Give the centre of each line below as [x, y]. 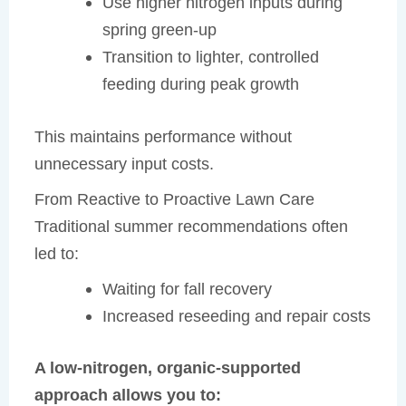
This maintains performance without [164, 136]
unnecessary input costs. [125, 163]
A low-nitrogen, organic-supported [168, 368]
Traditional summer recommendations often [192, 226]
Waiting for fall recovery [187, 288]
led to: [57, 253]
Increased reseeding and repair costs [236, 315]
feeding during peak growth [200, 84]
